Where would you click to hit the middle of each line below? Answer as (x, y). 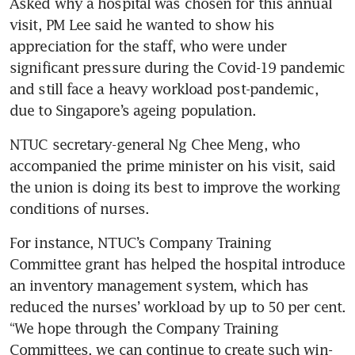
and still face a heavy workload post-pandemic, (164, 88)
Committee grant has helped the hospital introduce (177, 263)
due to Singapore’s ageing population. (133, 110)
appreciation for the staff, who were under (148, 46)
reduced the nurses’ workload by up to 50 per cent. (178, 306)
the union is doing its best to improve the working (175, 187)
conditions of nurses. (80, 208)
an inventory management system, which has (159, 285)
